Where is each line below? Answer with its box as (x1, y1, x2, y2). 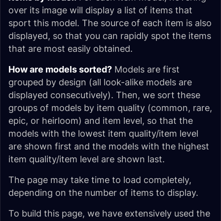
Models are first (112, 64, 180, 74)
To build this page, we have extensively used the (8, 208, 210, 219)
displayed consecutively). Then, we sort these (8, 90, 200, 100)
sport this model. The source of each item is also (8, 18, 212, 28)
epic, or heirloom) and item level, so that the (8, 115, 193, 126)
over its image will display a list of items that (8, 5, 192, 15)
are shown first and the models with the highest (8, 141, 209, 151)
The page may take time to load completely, (8, 175, 191, 185)
